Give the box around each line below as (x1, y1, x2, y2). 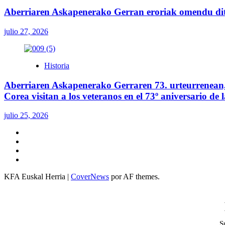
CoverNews (71, 172, 109, 181)
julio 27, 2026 (4, 27, 48, 36)
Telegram (24, 146, 53, 155)
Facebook (24, 155, 55, 164)
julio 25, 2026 (4, 111, 48, 120)
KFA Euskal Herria (4, 172, 67, 181)
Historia (44, 61, 69, 70)
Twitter (24, 128, 46, 137)
